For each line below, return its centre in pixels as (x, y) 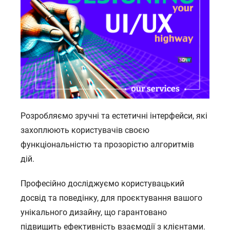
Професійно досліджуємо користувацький (102, 184)
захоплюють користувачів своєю (85, 130)
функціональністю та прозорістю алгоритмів (107, 145)
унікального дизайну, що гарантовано (94, 213)
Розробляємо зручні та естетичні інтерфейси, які (114, 116)
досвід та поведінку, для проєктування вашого (111, 198)
